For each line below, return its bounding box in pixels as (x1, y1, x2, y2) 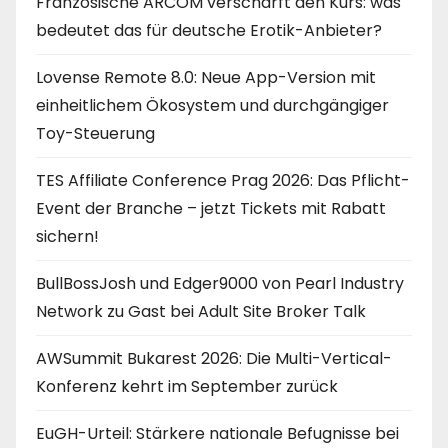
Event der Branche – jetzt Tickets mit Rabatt (36, 196, 386, 220)
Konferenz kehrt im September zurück (36, 374, 338, 398)
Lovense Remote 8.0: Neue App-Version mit (36, 65, 376, 89)
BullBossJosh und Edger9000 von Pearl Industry (36, 271, 404, 295)
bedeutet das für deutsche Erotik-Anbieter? (36, 18, 382, 42)
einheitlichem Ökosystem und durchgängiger (36, 93, 389, 117)
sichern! (36, 224, 99, 248)
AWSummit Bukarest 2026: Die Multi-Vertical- (36, 346, 392, 370)
